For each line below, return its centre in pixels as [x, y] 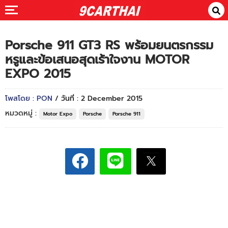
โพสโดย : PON [30, 98]
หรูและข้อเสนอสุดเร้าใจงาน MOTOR [97, 60]
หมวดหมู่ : [22, 113]
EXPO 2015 [38, 74]
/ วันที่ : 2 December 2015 [99, 98]
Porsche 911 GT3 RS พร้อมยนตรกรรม [109, 45]
